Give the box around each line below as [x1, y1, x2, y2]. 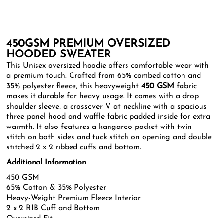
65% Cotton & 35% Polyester [6, 184, 106, 192]
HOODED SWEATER [6, 49, 111, 60]
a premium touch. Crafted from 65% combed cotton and [6, 72, 201, 80]
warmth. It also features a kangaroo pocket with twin [6, 123, 192, 131]
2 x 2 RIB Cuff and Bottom [6, 204, 100, 212]
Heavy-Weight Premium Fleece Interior [6, 194, 141, 202]
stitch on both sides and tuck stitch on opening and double [6, 133, 212, 141]
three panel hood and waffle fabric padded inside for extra [6, 113, 210, 121]
